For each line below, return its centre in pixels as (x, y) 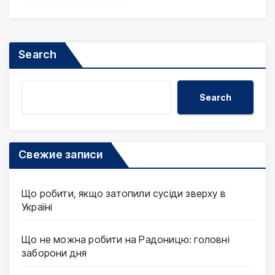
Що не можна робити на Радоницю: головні (126, 240)
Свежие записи (60, 155)
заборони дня (54, 253)
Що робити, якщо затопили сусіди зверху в (124, 194)
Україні (37, 207)
